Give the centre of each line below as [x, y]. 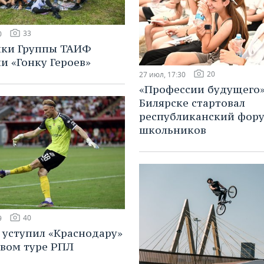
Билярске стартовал [192, 103]
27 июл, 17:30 [162, 74]
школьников [173, 130]
